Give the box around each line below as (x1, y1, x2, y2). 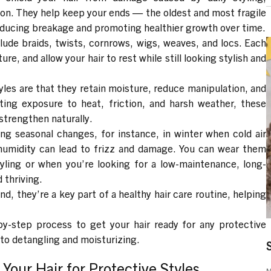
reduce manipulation (154, 80, 245, 94)
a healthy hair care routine (111, 186, 227, 200)
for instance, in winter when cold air (97, 126, 267, 139)
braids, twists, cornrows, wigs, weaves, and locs (22, 35, 240, 48)
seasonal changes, (15, 126, 98, 139)
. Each (239, 35, 267, 48)
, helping (227, 186, 267, 200)
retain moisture (79, 80, 149, 94)
